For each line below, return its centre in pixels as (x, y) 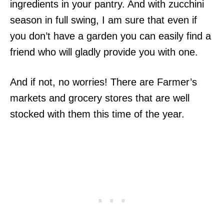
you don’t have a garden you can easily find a (110, 36)
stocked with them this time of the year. (97, 114)
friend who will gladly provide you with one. (104, 52)
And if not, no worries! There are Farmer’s (103, 82)
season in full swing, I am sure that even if (103, 20)
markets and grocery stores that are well (100, 98)
